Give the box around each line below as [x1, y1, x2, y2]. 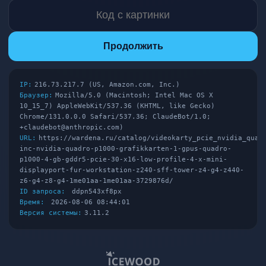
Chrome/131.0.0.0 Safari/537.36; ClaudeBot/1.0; [20, 113, 211, 121]
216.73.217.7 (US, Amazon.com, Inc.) [34, 81, 180, 88]
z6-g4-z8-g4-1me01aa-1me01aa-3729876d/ [20, 177, 173, 185]
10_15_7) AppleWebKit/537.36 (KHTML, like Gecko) [20, 102, 215, 110]
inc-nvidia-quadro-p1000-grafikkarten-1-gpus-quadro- [20, 145, 232, 153]
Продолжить [103, 41, 163, 51]
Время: [20, 198, 45, 206]
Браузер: [20, 91, 53, 99]
